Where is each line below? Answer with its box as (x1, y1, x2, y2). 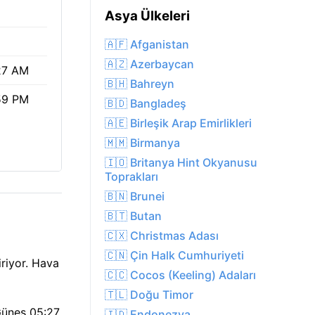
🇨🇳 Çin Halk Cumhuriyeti (105, 248, 244, 263)
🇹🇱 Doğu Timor (105, 288, 193, 302)
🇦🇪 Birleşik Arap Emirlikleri (105, 116, 252, 131)
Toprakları (105, 169, 158, 184)
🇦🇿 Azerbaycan (105, 57, 194, 72)
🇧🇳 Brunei (105, 189, 165, 204)
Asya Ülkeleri (105, 8, 190, 25)
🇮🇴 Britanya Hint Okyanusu (105, 155, 257, 170)
